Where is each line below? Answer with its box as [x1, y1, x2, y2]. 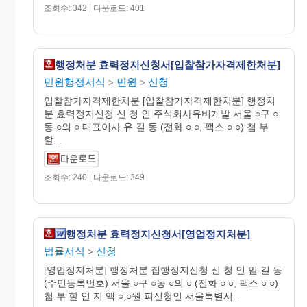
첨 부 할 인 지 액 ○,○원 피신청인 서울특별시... [44, 291, 241, 302]
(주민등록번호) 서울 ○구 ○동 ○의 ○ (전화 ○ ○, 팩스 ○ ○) [44, 278, 278, 288]
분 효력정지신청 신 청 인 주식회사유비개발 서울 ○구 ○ [44, 108, 278, 119]
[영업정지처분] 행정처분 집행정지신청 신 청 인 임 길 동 [44, 265, 282, 275]
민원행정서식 [44, 76, 106, 88]
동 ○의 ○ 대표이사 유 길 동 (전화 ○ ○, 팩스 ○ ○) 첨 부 [44, 121, 269, 132]
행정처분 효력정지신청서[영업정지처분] [66, 228, 250, 240]
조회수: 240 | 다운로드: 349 [44, 173, 145, 182]
